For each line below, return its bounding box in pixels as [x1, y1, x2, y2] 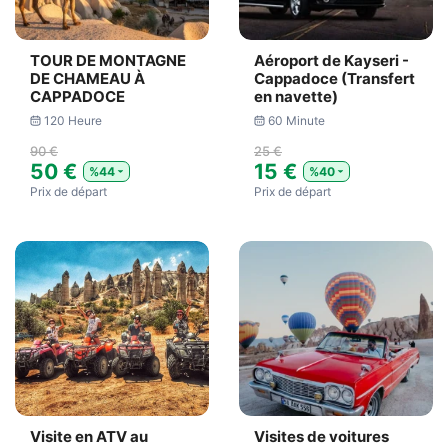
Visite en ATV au [30, 427, 148, 446]
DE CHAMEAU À [30, 69, 145, 88]
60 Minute [267, 113, 325, 128]
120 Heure [43, 113, 102, 128]
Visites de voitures [254, 427, 389, 446]
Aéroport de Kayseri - [254, 51, 409, 70]
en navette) [254, 87, 338, 106]
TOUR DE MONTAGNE [30, 51, 186, 70]
